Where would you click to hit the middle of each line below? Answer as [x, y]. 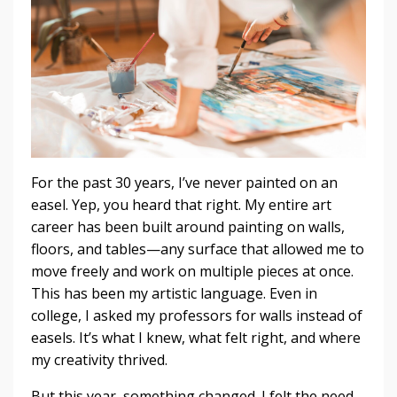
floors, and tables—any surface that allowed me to [198, 249]
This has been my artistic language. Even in [174, 293]
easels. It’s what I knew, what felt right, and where [196, 337]
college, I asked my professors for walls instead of [197, 315]
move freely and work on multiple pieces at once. [192, 271]
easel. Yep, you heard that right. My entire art [181, 204]
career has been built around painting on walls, [188, 226]
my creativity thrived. [99, 359]
